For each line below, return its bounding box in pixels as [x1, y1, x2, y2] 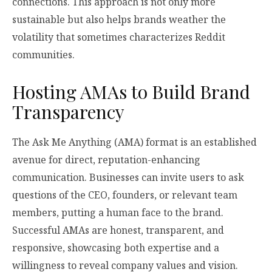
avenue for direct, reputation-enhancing [12, 152, 200, 166]
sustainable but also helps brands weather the [12, 12, 226, 26]
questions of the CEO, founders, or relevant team [12, 188, 237, 202]
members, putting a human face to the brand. [12, 205, 223, 219]
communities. [12, 47, 75, 61]
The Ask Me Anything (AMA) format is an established [12, 135, 257, 149]
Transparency [12, 99, 124, 124]
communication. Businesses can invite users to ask [12, 170, 244, 184]
